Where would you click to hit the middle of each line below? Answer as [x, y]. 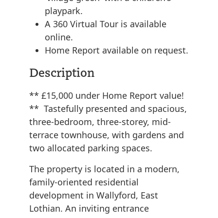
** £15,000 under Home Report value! [107, 96]
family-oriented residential [84, 182]
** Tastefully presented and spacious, [108, 109]
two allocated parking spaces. [91, 148]
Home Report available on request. [117, 50]
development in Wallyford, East [94, 195]
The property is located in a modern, [104, 169]
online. [59, 37]
